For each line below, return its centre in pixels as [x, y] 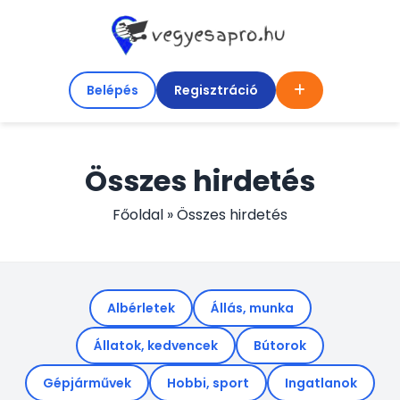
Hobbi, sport [208, 383]
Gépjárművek [87, 383]
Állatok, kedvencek [156, 346]
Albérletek [141, 308]
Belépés [112, 90]
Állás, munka [252, 308]
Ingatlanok [321, 383]
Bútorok [280, 346]
